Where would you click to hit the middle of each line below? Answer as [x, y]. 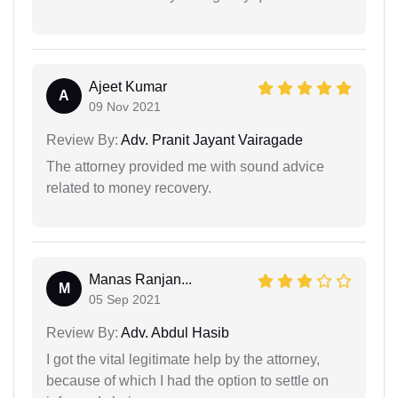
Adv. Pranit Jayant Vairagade [211, 139]
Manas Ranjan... [140, 279]
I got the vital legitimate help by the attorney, [183, 359]
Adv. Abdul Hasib [174, 332]
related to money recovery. [129, 187]
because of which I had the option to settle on [187, 380]
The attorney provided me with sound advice [185, 166]
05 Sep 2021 [125, 299]
